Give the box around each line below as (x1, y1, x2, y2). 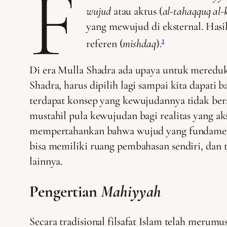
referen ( (86, 36, 123, 50)
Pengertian (29, 181, 101, 201)
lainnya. (29, 154, 63, 168)
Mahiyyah (100, 181, 162, 201)
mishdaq (123, 36, 156, 50)
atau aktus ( (110, 4, 163, 18)
